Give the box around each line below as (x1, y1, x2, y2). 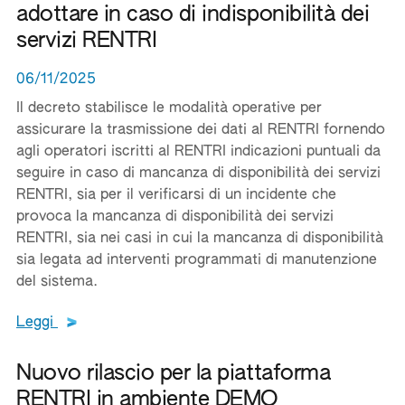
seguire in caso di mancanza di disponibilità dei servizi (16, 166, 381, 181)
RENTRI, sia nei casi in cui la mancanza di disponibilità (16, 231, 383, 246)
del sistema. (16, 275, 98, 289)
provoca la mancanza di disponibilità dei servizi (16, 210, 334, 224)
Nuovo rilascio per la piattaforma (16, 363, 331, 384)
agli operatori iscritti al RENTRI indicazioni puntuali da (16, 145, 381, 159)
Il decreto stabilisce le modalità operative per (16, 101, 322, 116)
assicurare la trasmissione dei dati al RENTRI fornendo (16, 123, 385, 137)
